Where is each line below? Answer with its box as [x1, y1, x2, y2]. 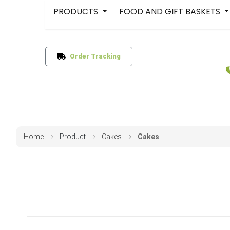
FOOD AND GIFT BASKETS [119, 6, 222, 17]
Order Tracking [65, 52, 121, 61]
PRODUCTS [53, 6, 100, 17]
